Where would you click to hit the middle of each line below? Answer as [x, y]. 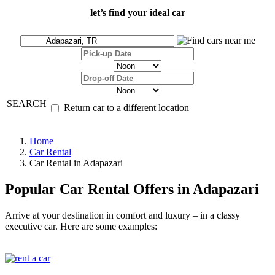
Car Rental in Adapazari [76, 163]
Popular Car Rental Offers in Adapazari [132, 189]
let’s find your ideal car [137, 13]
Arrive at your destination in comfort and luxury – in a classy [122, 215]
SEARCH [27, 104]
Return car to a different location [126, 108]
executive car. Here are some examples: [81, 227]
